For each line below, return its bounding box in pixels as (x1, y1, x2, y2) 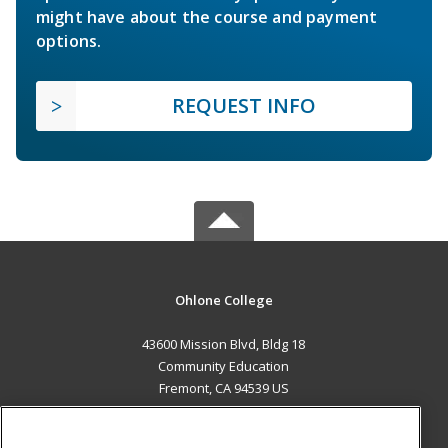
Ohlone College (174, 291, 273, 310)
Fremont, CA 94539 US (158, 379, 289, 398)
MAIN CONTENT (168, 420, 280, 440)
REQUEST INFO (172, 92, 316, 120)
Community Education (158, 357, 290, 376)
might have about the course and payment (36, 6, 378, 29)
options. (36, 30, 102, 53)
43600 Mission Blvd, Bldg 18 (142, 335, 306, 354)
